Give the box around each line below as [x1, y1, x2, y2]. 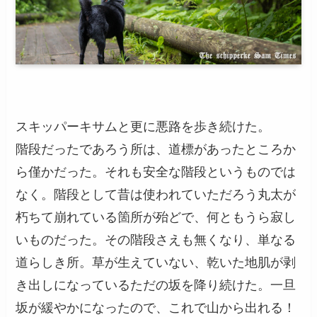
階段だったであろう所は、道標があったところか [16, 142, 296, 156]
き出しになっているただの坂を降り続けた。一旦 [16, 277, 296, 292]
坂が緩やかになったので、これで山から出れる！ [16, 300, 296, 315]
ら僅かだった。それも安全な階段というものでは [16, 164, 296, 179]
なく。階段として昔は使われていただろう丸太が [16, 187, 296, 202]
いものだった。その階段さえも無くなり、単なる [16, 232, 296, 247]
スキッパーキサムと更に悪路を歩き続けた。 [16, 119, 271, 134]
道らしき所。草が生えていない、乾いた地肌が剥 [16, 255, 296, 270]
